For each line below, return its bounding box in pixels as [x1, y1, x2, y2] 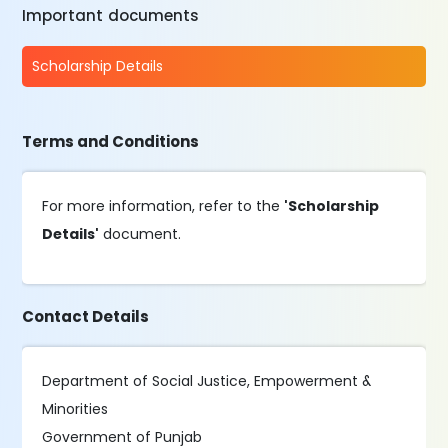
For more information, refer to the [42, 196, 285, 216]
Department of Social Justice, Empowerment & [42, 371, 372, 391]
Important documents [22, 5, 200, 26]
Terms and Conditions [22, 131, 200, 152]
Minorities [42, 399, 109, 419]
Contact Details [22, 306, 150, 327]
